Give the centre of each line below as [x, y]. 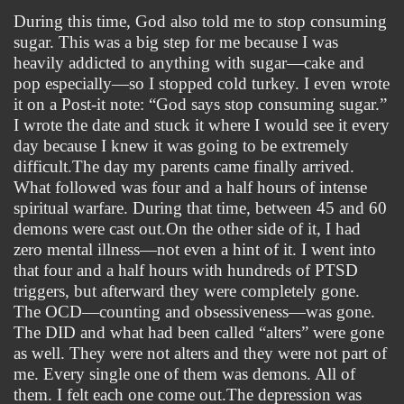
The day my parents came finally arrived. [213, 166]
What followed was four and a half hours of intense [190, 187]
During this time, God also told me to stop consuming [200, 21]
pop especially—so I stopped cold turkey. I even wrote [202, 83]
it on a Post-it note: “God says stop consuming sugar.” [200, 104]
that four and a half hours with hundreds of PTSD [186, 270]
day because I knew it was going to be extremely [181, 145]
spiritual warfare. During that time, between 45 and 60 [200, 207]
